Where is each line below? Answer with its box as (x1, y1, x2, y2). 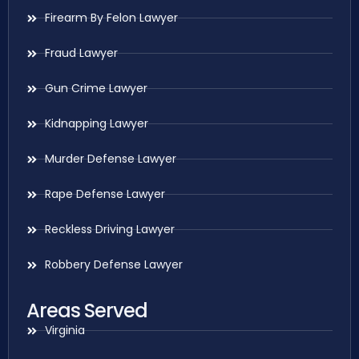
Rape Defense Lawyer (44, 186, 165, 203)
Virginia (44, 322, 85, 339)
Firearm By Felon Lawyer (44, 10, 178, 26)
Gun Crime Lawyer (44, 80, 147, 97)
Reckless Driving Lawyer (44, 221, 175, 238)
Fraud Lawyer (44, 45, 118, 62)
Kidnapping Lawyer (44, 115, 148, 132)
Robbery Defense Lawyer (44, 256, 183, 273)
